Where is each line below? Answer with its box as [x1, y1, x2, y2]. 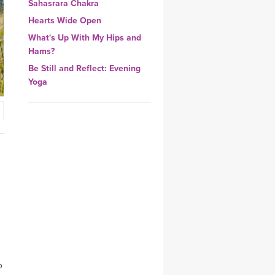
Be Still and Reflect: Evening [28, 63, 141, 74]
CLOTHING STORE [93, 34, 171, 45]
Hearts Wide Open [28, 15, 101, 26]
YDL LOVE [93, 2, 136, 14]
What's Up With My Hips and [28, 33, 141, 43]
